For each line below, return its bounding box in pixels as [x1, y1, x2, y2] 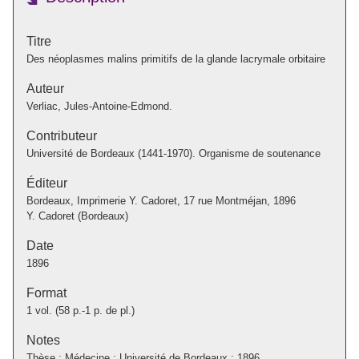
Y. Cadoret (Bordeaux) [26, 209, 128, 222]
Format [26, 285, 67, 300]
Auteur [26, 81, 64, 95]
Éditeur [26, 175, 67, 190]
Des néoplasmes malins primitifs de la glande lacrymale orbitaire [26, 52, 325, 65]
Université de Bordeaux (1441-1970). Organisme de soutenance [26, 147, 321, 159]
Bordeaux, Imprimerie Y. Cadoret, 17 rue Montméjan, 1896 [26, 194, 296, 207]
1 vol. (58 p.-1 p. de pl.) [26, 304, 135, 317]
